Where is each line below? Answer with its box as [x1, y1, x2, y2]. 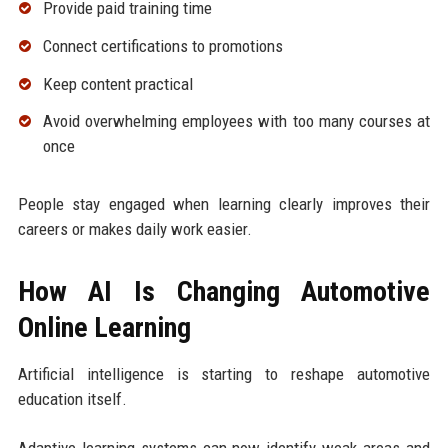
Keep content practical [42, 73, 193, 94]
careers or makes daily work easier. [17, 219, 252, 240]
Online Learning [17, 311, 191, 345]
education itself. [17, 389, 127, 410]
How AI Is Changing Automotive [17, 275, 431, 309]
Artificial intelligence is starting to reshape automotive [17, 364, 431, 385]
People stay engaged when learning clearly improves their [17, 194, 431, 215]
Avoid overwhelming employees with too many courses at [42, 111, 431, 132]
